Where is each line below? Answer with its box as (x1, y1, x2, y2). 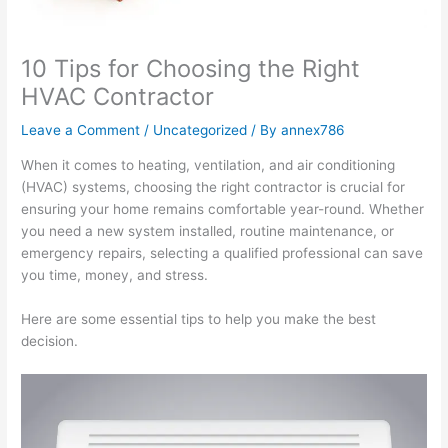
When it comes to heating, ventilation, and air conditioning (21, 157, 396, 173)
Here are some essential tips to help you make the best (21, 310, 377, 327)
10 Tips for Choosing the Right (21, 54, 361, 84)
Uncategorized (153, 122, 248, 139)
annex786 (281, 122, 346, 139)
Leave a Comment (21, 122, 141, 139)
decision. (21, 332, 79, 349)
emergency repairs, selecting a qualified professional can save (21, 245, 424, 261)
